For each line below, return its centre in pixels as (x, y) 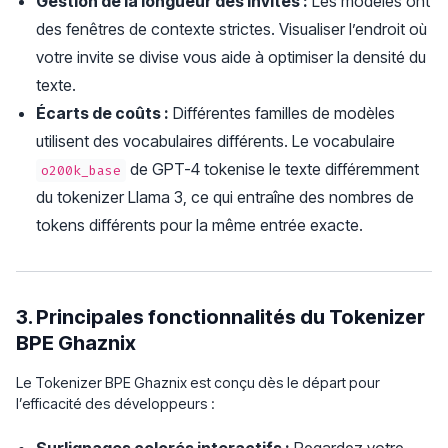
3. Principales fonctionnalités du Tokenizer (220, 317)
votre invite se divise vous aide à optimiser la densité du (231, 57)
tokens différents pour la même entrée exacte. (199, 225)
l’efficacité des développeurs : (115, 403)
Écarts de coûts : (102, 113)
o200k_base (81, 170)
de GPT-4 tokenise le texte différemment (273, 169)
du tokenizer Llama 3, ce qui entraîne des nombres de (225, 197)
